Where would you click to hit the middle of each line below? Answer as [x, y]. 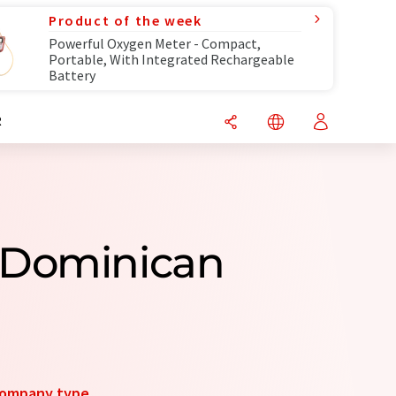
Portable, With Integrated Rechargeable [171, 59]
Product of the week [126, 20]
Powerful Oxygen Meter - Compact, [155, 43]
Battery [72, 75]
